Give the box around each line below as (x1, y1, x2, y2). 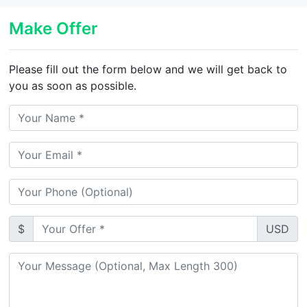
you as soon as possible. (9, 78, 137, 93)
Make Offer (9, 18, 99, 38)
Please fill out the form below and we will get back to (9, 62, 288, 76)
